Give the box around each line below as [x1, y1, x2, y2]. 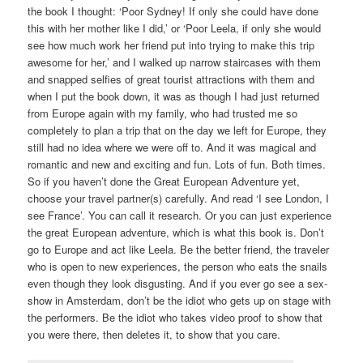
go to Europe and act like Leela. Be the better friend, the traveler [28, 241, 330, 257]
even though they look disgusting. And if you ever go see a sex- [28, 275, 328, 291]
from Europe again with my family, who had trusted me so [28, 105, 298, 121]
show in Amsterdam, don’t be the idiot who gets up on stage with [28, 292, 331, 308]
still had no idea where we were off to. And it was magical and [28, 139, 317, 155]
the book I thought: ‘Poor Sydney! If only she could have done [28, 2, 319, 19]
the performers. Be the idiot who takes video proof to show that [28, 309, 323, 325]
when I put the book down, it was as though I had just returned [28, 88, 320, 104]
